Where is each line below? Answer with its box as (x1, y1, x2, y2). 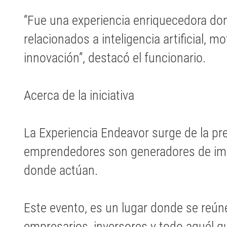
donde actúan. (24, 163, 98, 178)
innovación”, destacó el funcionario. (24, 50, 206, 66)
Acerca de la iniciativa (24, 88, 134, 103)
